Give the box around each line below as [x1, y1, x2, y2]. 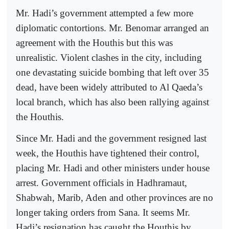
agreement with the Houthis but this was [16, 37, 173, 48]
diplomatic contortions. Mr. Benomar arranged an [16, 22, 209, 33]
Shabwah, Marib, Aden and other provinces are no [16, 192, 213, 203]
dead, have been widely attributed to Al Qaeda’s [16, 81, 202, 93]
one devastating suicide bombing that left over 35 [16, 66, 209, 78]
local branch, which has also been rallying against [16, 96, 209, 107]
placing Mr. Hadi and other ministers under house [16, 162, 210, 173]
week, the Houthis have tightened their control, [16, 147, 199, 158]
